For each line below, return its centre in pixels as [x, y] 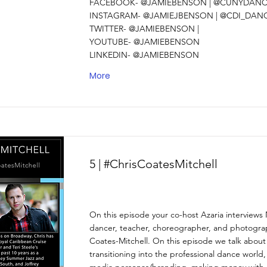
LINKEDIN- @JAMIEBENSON [144, 55]
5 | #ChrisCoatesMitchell [153, 164]
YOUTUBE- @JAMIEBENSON [145, 42]
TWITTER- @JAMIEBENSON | [144, 29]
